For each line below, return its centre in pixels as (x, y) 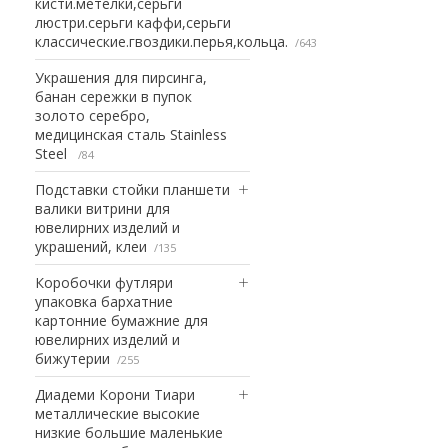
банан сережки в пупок (113, 96)
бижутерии (72, 358)
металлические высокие (117, 413)
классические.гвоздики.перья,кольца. (161, 41)
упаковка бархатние (104, 301)
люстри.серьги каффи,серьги (133, 22)
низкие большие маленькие (129, 432)
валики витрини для (102, 208)
